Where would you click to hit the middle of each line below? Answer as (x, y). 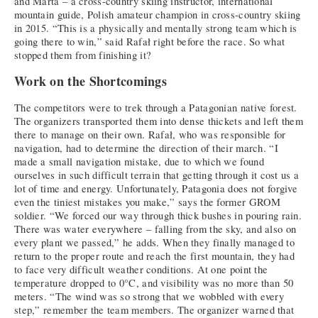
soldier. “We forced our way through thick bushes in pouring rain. (158, 216)
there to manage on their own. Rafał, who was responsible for (150, 135)
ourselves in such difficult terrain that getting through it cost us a (157, 175)
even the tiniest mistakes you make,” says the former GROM (148, 202)
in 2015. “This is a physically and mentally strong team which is (156, 28)
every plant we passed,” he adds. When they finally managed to (154, 243)
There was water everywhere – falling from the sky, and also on (155, 229)
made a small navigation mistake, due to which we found (139, 162)
